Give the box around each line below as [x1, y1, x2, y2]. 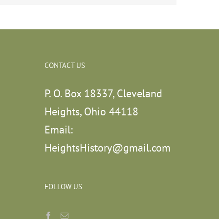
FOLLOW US [44, 181, 82, 191]
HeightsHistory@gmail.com [44, 140, 171, 154]
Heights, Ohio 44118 [44, 104, 138, 118]
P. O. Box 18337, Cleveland [44, 86, 162, 100]
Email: [44, 122, 73, 136]
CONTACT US [44, 60, 85, 70]
